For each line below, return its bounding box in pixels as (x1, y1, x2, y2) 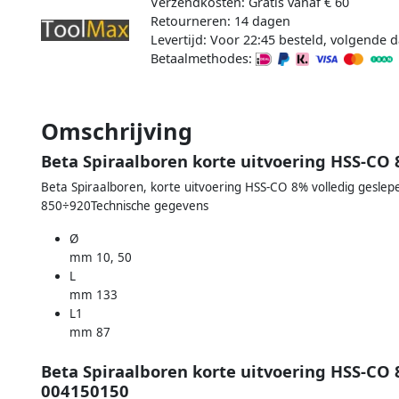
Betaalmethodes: (150, 49, 256, 67)
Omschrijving (41, 115, 192, 146)
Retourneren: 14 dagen (150, 12, 290, 29)
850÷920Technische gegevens (41, 197, 208, 214)
